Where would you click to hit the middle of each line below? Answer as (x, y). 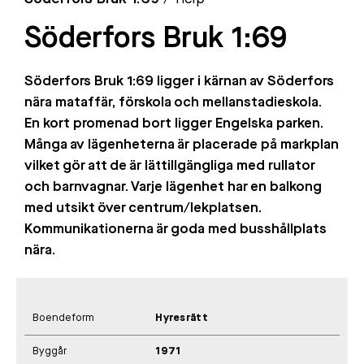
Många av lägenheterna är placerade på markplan (182, 145)
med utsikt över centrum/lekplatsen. (143, 209)
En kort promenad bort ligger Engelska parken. (174, 124)
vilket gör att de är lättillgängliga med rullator (170, 167)
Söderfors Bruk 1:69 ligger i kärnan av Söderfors (179, 82)
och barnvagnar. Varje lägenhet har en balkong (173, 188)
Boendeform (63, 318)
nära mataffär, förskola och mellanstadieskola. (173, 103)
